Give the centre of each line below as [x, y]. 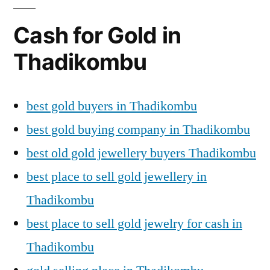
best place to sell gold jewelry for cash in [134, 223]
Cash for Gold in [97, 35]
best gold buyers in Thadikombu [112, 106]
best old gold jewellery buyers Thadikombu [141, 153]
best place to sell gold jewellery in [117, 176]
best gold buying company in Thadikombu [138, 129]
